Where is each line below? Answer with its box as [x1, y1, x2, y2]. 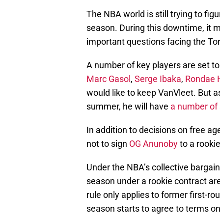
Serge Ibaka [135, 73, 181, 84]
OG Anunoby [129, 138, 178, 149]
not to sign [86, 138, 129, 149]
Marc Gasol [86, 73, 131, 84]
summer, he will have [86, 101, 170, 111]
